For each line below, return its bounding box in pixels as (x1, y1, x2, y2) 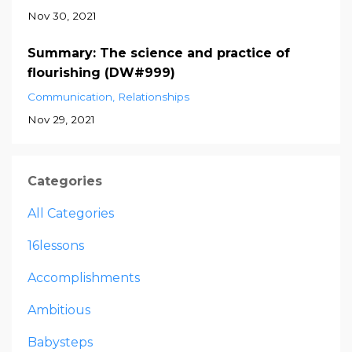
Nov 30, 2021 (27, 9, 97, 22)
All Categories (27, 205, 114, 221)
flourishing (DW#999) (27, 64, 175, 80)
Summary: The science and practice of (27, 45, 290, 60)
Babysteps (27, 334, 93, 350)
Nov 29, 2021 (27, 112, 95, 126)
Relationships (118, 90, 189, 103)
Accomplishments (27, 269, 140, 285)
